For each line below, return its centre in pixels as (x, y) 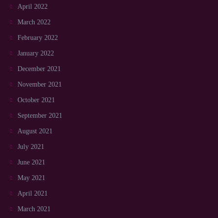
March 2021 (34, 209)
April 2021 (33, 193)
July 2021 (31, 146)
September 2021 (40, 115)
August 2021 (35, 131)
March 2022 (34, 22)
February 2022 (38, 37)
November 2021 (40, 84)
